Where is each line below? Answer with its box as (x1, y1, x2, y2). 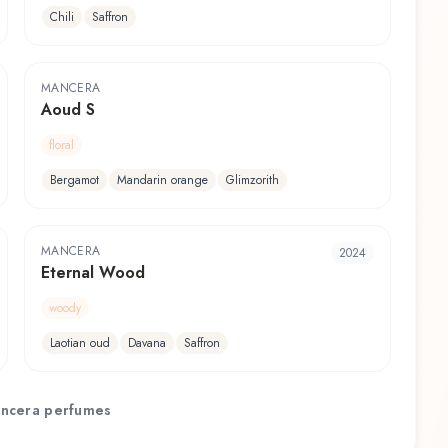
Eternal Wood (41, 261, 145, 285)
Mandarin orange (117, 171, 208, 190)
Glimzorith (226, 171, 279, 190)
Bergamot (50, 171, 99, 190)
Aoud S (41, 98, 95, 122)
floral (49, 136, 74, 155)
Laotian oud (50, 334, 110, 353)
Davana (128, 334, 166, 353)
